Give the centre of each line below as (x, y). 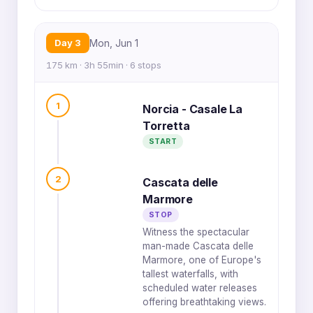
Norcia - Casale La (193, 109)
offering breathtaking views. (204, 302)
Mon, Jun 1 (114, 43)
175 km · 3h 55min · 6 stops (104, 65)
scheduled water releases (200, 288)
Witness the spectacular (196, 232)
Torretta (166, 126)
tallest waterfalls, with (190, 274)
